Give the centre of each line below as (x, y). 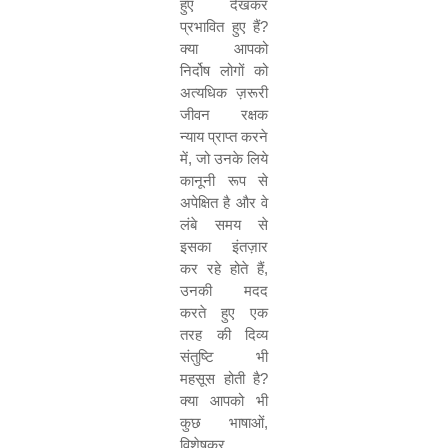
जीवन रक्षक (224, 114)
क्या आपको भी (224, 400)
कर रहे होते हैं (222, 268)
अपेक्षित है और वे (224, 202)
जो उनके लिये (232, 158)
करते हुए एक (224, 312)
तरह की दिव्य (224, 334)
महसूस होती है (220, 378)
